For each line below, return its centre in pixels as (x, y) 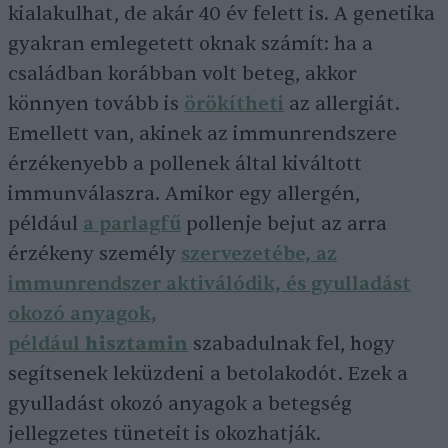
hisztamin (136, 344)
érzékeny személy (94, 254)
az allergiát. (342, 104)
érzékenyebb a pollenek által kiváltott (185, 164)
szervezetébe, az (259, 254)
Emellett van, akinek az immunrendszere (202, 134)
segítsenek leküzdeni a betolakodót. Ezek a (208, 374)
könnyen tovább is (96, 104)
